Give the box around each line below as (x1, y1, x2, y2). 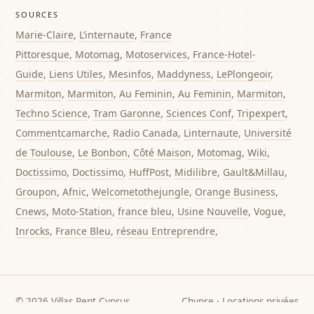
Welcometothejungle (92, 185, 190, 198)
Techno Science (15, 107, 88, 120)
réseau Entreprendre (116, 224, 216, 238)
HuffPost (129, 165, 170, 179)
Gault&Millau (223, 165, 285, 179)
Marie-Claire (15, 28, 74, 41)
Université (244, 126, 292, 139)
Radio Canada (113, 126, 179, 139)
